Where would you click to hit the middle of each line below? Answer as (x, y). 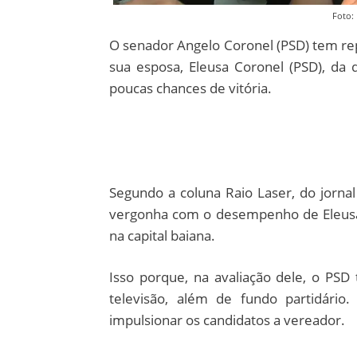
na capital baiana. (162, 236)
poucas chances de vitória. (190, 88)
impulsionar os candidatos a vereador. (227, 320)
